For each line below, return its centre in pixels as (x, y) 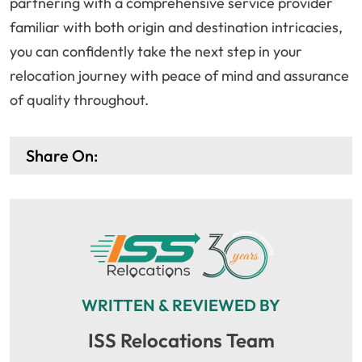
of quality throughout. (79, 100)
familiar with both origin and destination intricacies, (176, 27)
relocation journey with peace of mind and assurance (179, 76)
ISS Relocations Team (181, 341)
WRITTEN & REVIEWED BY (181, 305)
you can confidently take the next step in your (156, 52)
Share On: (62, 156)
